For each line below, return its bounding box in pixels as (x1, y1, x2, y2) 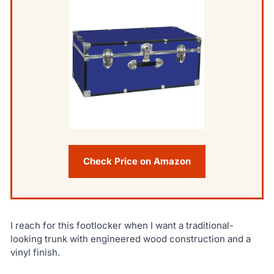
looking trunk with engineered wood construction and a (10, 233, 251, 245)
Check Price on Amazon (83, 155, 191, 168)
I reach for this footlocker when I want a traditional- (10, 220, 234, 232)
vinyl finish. (10, 246, 60, 259)
